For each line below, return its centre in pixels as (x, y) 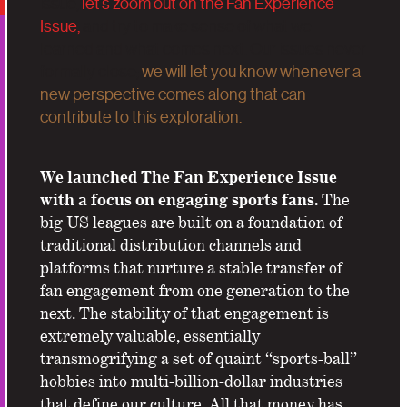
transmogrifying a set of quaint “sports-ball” (199, 358)
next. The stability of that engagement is (184, 313)
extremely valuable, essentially (150, 335)
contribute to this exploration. (141, 117)
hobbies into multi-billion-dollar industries (191, 381)
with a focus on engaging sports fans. (181, 199)
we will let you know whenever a (251, 72)
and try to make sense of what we (196, 26)
